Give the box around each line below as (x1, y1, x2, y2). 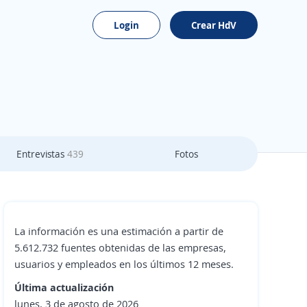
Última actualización (14, 280, 114, 294)
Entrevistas (16, 147, 68, 160)
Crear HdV (191, 19, 236, 32)
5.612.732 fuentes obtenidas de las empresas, (14, 241, 226, 254)
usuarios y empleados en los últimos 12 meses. (14, 257, 234, 271)
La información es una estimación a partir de (14, 224, 223, 238)
